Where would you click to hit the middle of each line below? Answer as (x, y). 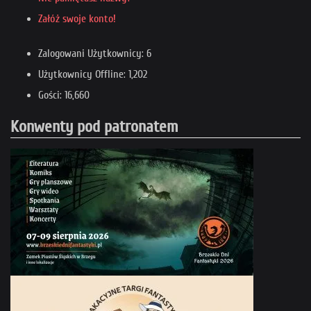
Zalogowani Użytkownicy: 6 (95, 54)
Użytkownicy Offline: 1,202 (93, 75)
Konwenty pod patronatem (94, 127)
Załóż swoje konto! (77, 19)
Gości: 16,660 (64, 95)
